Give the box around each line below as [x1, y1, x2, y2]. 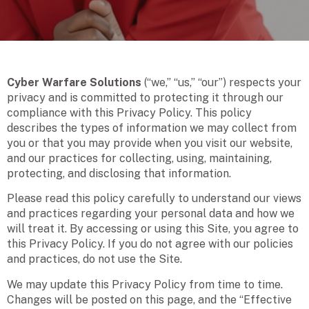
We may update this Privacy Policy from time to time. [7, 277, 283, 291]
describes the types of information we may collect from [7, 121, 297, 134]
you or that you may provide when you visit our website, [7, 136, 292, 150]
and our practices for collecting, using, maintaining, [7, 151, 272, 165]
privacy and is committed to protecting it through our [7, 90, 283, 104]
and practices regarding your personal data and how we [7, 207, 295, 221]
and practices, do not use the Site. [7, 252, 182, 266]
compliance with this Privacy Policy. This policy [7, 106, 252, 119]
